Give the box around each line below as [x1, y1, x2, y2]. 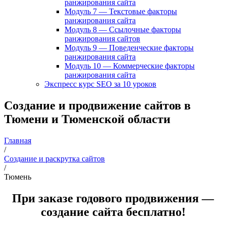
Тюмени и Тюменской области [4, 112, 171, 126]
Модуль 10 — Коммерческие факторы [65, 62, 195, 70]
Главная [4, 136, 31, 145]
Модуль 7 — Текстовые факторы [65, 7, 177, 16]
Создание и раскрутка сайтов [4, 154, 105, 163]
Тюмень [4, 172, 31, 181]
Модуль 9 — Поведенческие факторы [65, 43, 194, 52]
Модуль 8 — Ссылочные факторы [65, 25, 181, 34]
